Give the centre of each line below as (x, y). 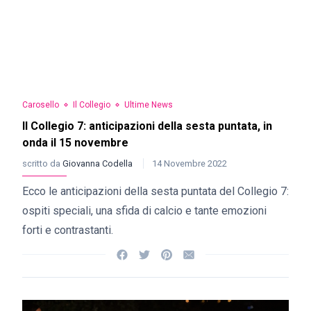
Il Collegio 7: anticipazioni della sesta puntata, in (147, 126)
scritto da (42, 163)
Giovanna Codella (99, 163)
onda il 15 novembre (75, 143)
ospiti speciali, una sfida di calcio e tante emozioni (144, 211)
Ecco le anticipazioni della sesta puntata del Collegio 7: (155, 191)
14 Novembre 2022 (190, 163)
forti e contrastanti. (68, 230)
